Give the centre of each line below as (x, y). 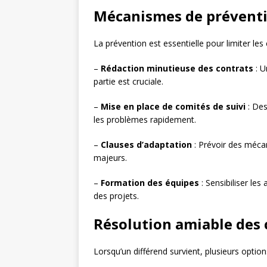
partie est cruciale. (128, 82)
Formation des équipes (150, 183)
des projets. (116, 196)
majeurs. (110, 158)
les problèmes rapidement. (145, 120)
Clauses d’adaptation (146, 145)
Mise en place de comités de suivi (173, 107)
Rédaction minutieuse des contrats (177, 69)
